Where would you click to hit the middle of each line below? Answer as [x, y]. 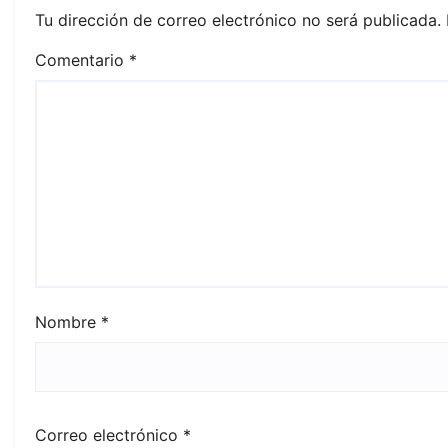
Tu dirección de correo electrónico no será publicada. [238, 20]
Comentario [82, 60]
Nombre [68, 322]
